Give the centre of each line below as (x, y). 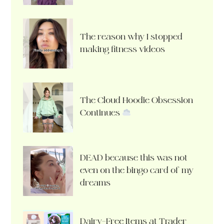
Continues (101, 113)
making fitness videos (122, 49)
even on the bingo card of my (136, 170)
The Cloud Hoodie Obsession (136, 100)
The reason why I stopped (131, 36)
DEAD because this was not (133, 157)
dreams (95, 182)
